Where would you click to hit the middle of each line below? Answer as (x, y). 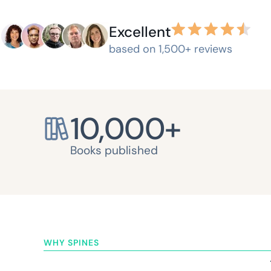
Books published (114, 150)
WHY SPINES (71, 242)
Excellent (140, 31)
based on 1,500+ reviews (171, 49)
